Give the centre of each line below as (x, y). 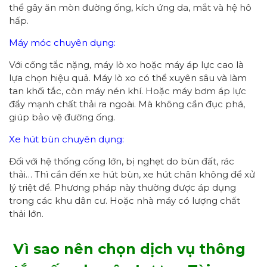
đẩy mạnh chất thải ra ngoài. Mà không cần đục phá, (127, 104)
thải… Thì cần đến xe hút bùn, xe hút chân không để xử (132, 174)
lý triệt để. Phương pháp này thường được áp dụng (122, 187)
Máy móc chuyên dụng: (62, 42)
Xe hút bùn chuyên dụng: (66, 139)
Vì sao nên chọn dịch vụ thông (129, 249)
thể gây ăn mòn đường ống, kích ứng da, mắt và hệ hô (130, 7)
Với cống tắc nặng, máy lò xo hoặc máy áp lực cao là (126, 64)
